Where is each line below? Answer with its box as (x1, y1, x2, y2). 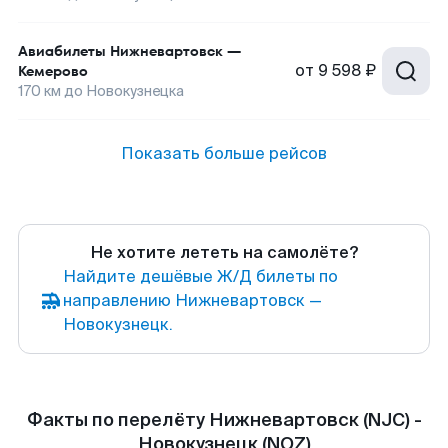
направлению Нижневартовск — (63, 290, 322, 311)
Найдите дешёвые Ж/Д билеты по (63, 266, 338, 287)
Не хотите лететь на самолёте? (90, 242, 358, 263)
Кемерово (18, 61, 88, 81)
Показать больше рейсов (121, 143, 327, 164)
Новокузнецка (86, 82, 184, 100)
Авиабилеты (18, 41, 106, 61)
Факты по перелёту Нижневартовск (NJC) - (26, 408, 422, 432)
